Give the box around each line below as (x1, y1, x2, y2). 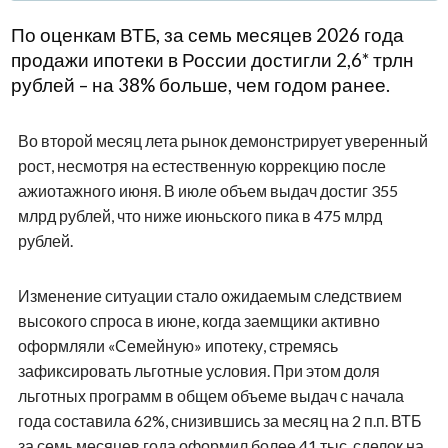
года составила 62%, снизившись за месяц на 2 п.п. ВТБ (17, 410, 422, 430)
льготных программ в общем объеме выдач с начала (17, 385, 404, 405)
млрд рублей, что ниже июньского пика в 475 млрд (17, 205, 382, 225)
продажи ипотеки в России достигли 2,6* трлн (10, 48, 414, 71)
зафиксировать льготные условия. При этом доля (17, 360, 380, 380)
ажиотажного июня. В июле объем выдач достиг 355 (17, 180, 398, 200)
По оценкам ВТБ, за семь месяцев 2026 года (10, 23, 404, 46)
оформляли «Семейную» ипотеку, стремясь (17, 335, 338, 355)
